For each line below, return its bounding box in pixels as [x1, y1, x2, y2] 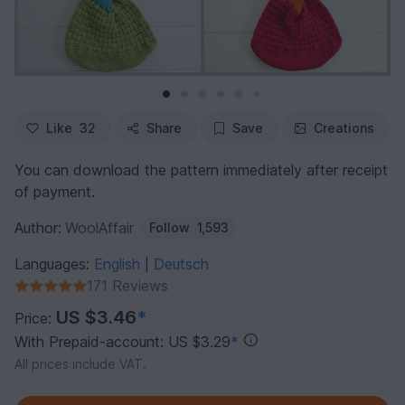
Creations [314, 120, 374, 137]
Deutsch [154, 255, 209, 274]
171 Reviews [87, 277, 168, 296]
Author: [14, 219, 61, 238]
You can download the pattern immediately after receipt [14, 161, 388, 180]
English [94, 255, 145, 274]
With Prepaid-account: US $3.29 [14, 333, 231, 352]
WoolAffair [65, 219, 134, 238]
